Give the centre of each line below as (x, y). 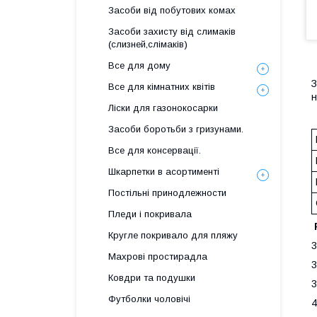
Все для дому (139, 65)
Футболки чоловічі (149, 299)
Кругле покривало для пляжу (173, 235)
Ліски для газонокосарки (163, 108)
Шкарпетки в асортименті (164, 172)
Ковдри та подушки (152, 278)
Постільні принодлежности (167, 193)
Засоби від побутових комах (172, 10)
